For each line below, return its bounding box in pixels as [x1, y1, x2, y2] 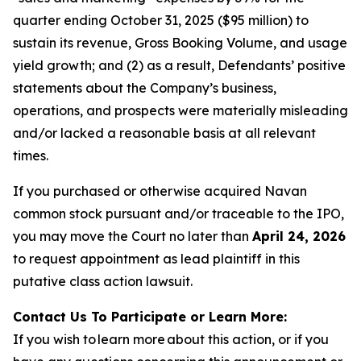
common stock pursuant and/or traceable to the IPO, [13, 205, 344, 222]
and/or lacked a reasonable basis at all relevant [13, 125, 316, 141]
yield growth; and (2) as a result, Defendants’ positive [13, 57, 346, 73]
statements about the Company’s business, [13, 80, 276, 96]
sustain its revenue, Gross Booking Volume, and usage [13, 35, 347, 51]
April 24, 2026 [252, 228, 346, 244]
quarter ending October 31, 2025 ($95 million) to [13, 12, 309, 28]
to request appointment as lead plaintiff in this [13, 251, 300, 267]
